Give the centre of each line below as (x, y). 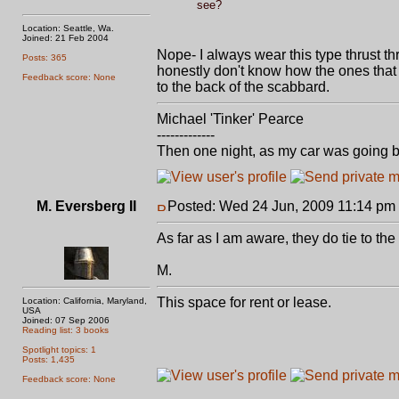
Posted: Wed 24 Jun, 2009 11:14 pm (281, 206)
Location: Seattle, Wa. (68, 28)
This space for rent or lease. (244, 302)
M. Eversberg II (86, 206)
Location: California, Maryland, (85, 301)
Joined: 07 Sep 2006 (66, 320)
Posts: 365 (45, 57)
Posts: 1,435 (49, 359)
